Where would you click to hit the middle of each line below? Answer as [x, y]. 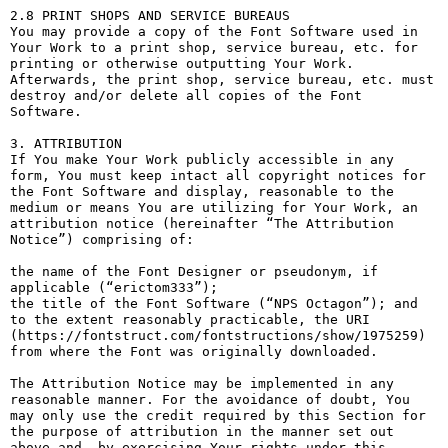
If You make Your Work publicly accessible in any [202, 159]
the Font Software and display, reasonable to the [202, 191]
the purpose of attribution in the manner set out [202, 431]
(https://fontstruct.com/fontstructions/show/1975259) [218, 335]
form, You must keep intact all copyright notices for [218, 175]
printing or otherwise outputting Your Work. [182, 63]
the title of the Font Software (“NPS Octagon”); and [214, 303]
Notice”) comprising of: [102, 239]
